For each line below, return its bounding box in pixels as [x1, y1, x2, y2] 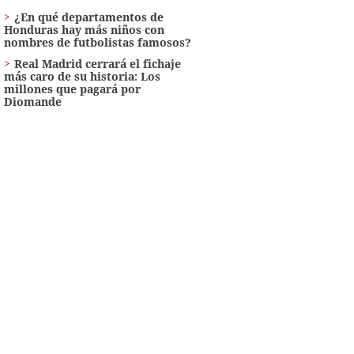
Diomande [3, 93, 62, 109]
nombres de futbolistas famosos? [3, 34, 191, 50]
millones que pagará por [3, 81, 141, 96]
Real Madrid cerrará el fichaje [13, 55, 181, 71]
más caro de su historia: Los [3, 68, 160, 84]
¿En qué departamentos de [13, 9, 164, 24]
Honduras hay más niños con [3, 21, 164, 37]
